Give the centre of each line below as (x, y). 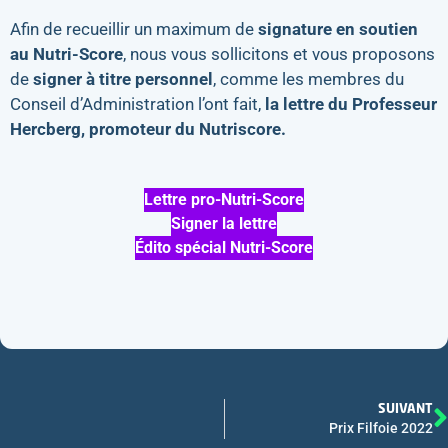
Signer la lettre (224, 224)
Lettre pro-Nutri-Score (224, 200)
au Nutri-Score (66, 53)
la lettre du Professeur (351, 103)
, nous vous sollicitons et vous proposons (279, 53)
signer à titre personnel (123, 78)
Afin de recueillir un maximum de (134, 28)
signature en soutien (338, 28)
